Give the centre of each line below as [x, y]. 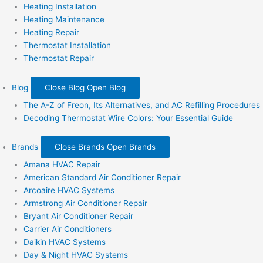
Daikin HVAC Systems [65, 242]
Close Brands [80, 147]
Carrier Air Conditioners [68, 229]
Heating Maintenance [64, 20]
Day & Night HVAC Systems [76, 255]
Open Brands [131, 147]
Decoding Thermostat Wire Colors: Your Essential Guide [128, 118]
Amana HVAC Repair [62, 165]
